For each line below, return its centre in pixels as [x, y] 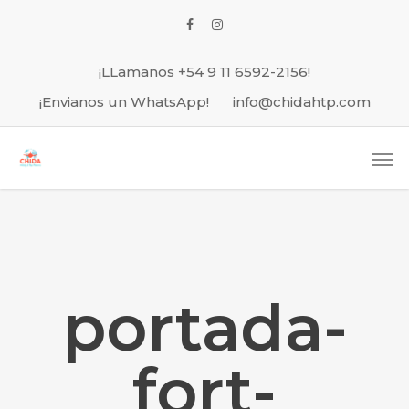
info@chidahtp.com [301, 102]
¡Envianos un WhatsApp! [124, 102]
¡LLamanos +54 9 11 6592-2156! [204, 72]
